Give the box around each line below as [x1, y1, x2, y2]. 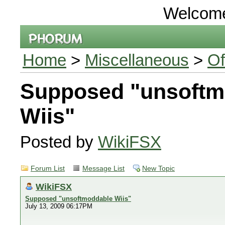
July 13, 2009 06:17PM [25, 202, 92, 210]
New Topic [142, 165, 175, 172]
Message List [82, 165, 125, 172]
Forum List [31, 165, 65, 172]
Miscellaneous [85, 51, 189, 69]
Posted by [20, 133, 98, 151]
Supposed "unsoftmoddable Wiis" [25, 195, 131, 202]
